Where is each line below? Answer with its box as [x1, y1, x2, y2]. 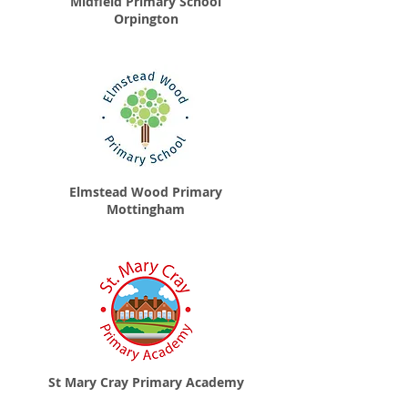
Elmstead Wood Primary [69, 183, 222, 200]
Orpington [113, 10, 178, 27]
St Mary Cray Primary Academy [47, 373, 244, 391]
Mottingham [107, 200, 185, 218]
